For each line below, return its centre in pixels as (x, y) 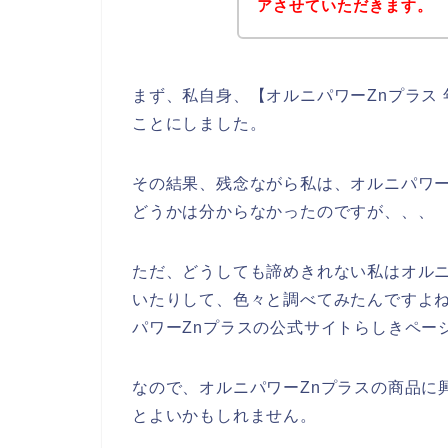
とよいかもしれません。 (224, 415)
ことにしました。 (199, 123)
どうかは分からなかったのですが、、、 (283, 211)
